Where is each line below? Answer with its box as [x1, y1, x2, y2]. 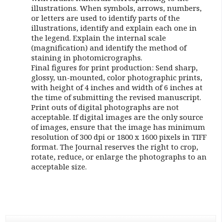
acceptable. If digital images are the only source [31, 112, 203, 122]
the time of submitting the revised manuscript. [31, 92, 201, 102]
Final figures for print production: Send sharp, [31, 62, 198, 72]
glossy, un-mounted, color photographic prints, [31, 72, 202, 82]
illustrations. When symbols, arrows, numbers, [31, 3, 202, 13]
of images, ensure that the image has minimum [31, 122, 205, 132]
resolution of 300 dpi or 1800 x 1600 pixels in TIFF [31, 132, 207, 142]
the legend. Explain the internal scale [31, 33, 166, 43]
